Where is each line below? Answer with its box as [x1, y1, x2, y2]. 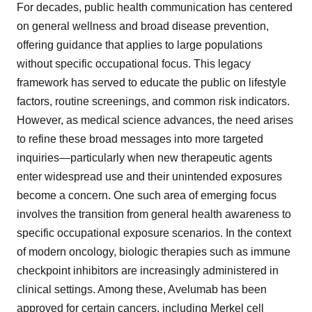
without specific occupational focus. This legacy [17, 57, 251, 70]
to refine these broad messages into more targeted [17, 132, 263, 145]
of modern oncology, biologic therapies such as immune [17, 245, 290, 258]
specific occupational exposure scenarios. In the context [17, 226, 291, 239]
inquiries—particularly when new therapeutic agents [17, 151, 272, 164]
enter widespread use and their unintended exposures [17, 170, 282, 182]
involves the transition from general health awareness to [17, 208, 291, 220]
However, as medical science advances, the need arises [17, 114, 293, 126]
